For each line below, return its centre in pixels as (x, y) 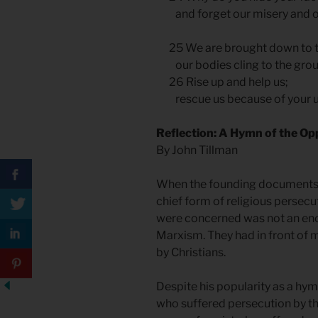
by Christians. (191, 253)
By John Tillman (197, 150)
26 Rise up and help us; (223, 82)
